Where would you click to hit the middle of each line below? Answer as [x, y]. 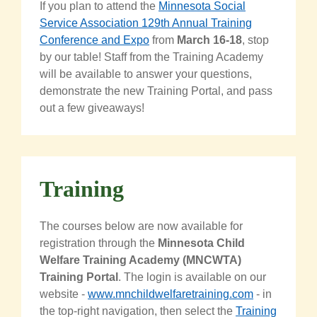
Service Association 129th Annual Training [146, 23]
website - [62, 294]
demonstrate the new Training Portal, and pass [156, 91]
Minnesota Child [201, 243]
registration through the [97, 243]
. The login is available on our [192, 277]
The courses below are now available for [141, 226]
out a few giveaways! [92, 108]
